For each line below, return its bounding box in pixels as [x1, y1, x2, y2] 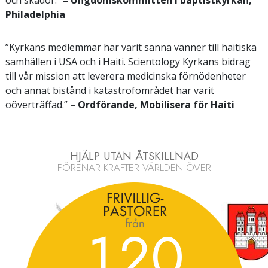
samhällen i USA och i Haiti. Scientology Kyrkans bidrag [5, 54, 251, 68]
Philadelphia [5, 7, 65, 21]
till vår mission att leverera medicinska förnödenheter [5, 69, 246, 83]
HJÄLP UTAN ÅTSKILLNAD [69, 147, 199, 164]
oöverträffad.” [5, 98, 70, 111]
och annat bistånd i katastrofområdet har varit [5, 83, 214, 97]
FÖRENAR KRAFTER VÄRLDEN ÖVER [57, 160, 211, 175]
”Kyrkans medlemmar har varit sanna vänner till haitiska [5, 40, 257, 54]
